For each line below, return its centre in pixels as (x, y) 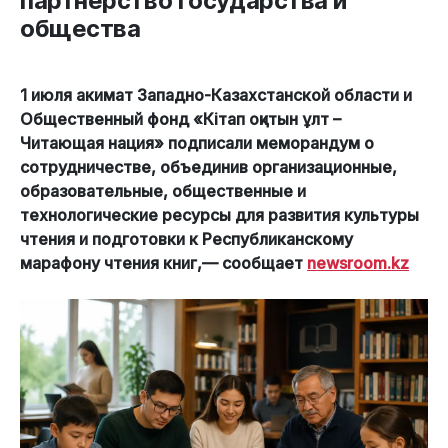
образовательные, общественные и (163, 191)
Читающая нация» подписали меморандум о (197, 143)
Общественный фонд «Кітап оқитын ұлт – (180, 119)
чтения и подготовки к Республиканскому (186, 239)
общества (80, 29)
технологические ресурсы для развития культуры (219, 215)
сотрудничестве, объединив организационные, (208, 167)
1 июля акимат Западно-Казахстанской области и (216, 95)
